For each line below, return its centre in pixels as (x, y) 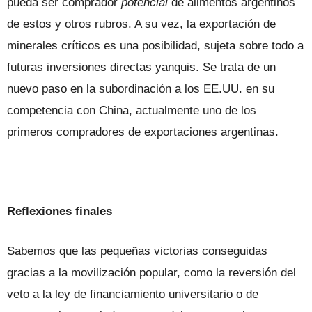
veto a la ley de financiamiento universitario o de (133, 294)
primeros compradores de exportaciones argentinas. (143, 132)
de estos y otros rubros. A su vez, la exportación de (141, 24)
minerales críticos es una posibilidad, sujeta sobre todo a (155, 45)
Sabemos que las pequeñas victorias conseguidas (137, 251)
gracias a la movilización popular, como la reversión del (151, 272)
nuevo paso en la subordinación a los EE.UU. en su (141, 88)
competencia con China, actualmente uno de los (132, 110)
